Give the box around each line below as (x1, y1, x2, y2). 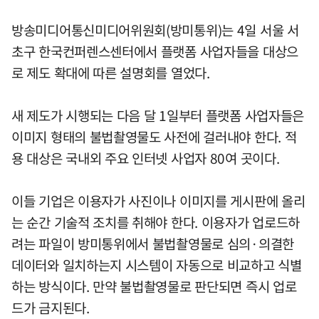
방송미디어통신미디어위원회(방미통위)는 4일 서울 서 (11, 19, 299, 40)
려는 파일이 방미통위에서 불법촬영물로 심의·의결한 (11, 233, 294, 253)
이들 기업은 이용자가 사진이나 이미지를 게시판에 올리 (11, 190, 305, 211)
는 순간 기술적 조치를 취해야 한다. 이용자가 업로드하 (11, 211, 300, 232)
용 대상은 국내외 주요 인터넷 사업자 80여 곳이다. (11, 147, 280, 168)
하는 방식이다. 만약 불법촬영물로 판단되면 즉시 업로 (11, 276, 297, 296)
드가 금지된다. (11, 297, 90, 318)
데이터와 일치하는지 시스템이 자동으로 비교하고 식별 (11, 254, 302, 275)
